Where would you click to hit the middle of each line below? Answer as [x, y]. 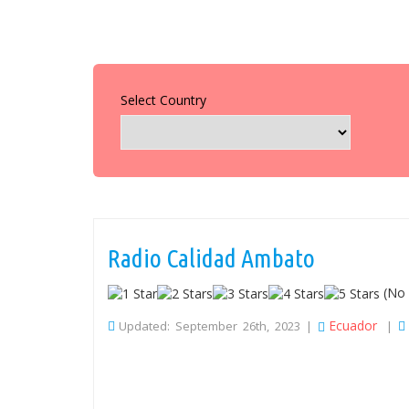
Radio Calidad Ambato [211, 258]
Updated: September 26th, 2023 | [218, 326]
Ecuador [353, 326]
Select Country [163, 100]
